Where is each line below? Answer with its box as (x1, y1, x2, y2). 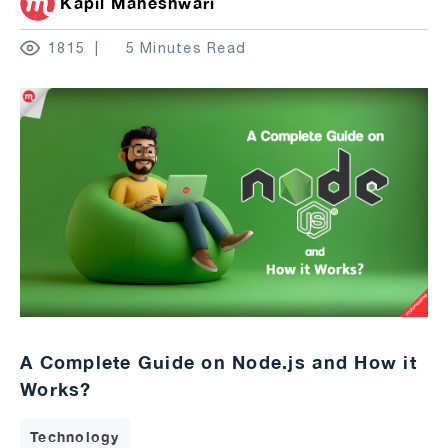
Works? (20, 378, 92, 401)
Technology (30, 428, 120, 446)
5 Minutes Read (125, 39, 247, 56)
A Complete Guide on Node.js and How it (20, 351, 417, 374)
